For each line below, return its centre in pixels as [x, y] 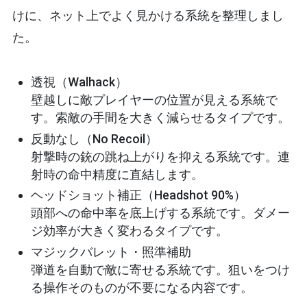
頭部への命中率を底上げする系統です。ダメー [160, 213]
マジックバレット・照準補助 [111, 251]
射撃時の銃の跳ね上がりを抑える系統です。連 [160, 156]
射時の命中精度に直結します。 [117, 174]
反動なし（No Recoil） [94, 138]
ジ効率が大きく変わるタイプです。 [129, 231]
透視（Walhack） [79, 82]
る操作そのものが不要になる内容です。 [142, 287]
